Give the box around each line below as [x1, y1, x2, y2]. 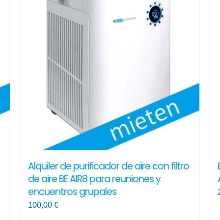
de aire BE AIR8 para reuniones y [27, 172, 161, 186]
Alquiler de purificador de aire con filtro [27, 160, 189, 173]
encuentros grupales [27, 185, 116, 199]
